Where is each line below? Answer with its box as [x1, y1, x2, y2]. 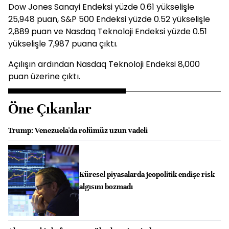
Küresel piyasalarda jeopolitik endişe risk [79, 170, 215, 179]
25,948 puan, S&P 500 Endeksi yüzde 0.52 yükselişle [8, 13, 210, 25]
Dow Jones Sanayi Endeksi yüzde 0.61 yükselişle [8, 1, 194, 13]
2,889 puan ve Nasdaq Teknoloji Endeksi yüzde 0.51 [8, 26, 207, 37]
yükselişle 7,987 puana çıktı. [8, 38, 118, 50]
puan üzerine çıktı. [8, 71, 80, 82]
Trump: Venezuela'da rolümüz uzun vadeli [8, 126, 148, 135]
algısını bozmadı [79, 182, 133, 192]
